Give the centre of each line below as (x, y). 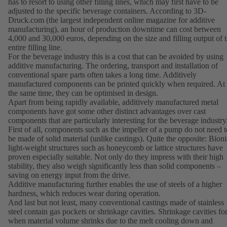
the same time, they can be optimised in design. (84, 93)
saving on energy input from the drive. (69, 175)
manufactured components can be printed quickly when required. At (117, 84)
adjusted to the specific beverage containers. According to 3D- (107, 11)
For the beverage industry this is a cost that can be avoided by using (116, 57)
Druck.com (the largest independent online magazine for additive (111, 20)
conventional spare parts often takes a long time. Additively (102, 75)
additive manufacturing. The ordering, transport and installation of (113, 66)
